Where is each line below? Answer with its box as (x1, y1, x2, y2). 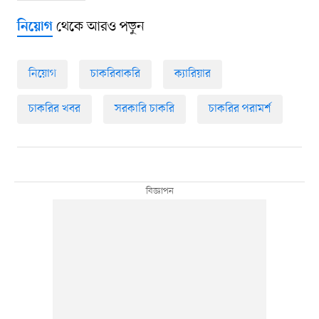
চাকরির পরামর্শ (208, 100, 271, 117)
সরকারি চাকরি (114, 100, 174, 117)
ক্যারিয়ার (174, 66, 211, 82)
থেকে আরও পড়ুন (52, 17, 145, 36)
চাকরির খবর (28, 100, 80, 117)
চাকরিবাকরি (90, 66, 140, 82)
